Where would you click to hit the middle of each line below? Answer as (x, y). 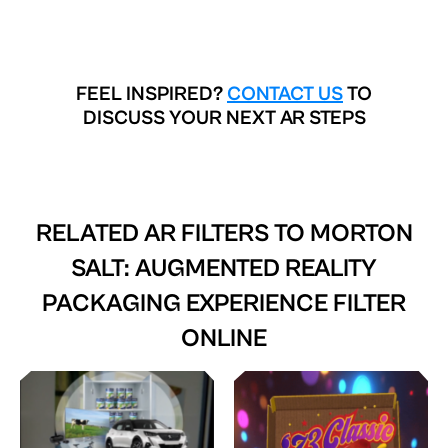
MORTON (361, 233)
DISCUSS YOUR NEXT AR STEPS (224, 118)
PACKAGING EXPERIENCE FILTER (224, 303)
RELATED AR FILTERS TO (172, 233)
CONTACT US (285, 94)
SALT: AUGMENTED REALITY (224, 268)
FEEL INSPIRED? (151, 94)
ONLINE (224, 338)
